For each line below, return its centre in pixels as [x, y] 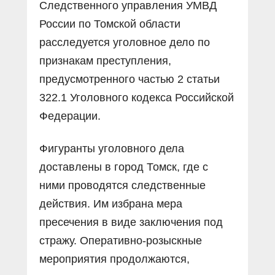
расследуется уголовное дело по [125, 42]
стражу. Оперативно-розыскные [121, 240]
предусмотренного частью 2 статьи [130, 79]
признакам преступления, [105, 60]
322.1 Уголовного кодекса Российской [137, 97]
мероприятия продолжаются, [114, 259]
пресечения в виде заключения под [131, 222]
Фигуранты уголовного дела [112, 148]
